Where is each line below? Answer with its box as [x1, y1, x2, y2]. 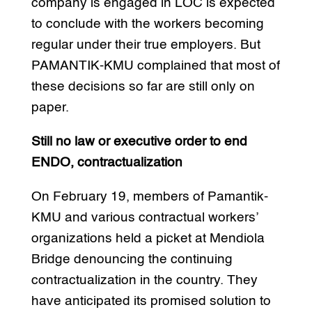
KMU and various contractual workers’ [31, 211, 258, 225]
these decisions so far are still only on [31, 80, 255, 94]
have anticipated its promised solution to [31, 295, 271, 309]
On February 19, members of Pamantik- [31, 190, 268, 204]
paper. [31, 101, 69, 115]
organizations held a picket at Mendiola [31, 232, 265, 246]
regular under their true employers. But [31, 38, 260, 52]
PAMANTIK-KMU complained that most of [31, 59, 280, 73]
